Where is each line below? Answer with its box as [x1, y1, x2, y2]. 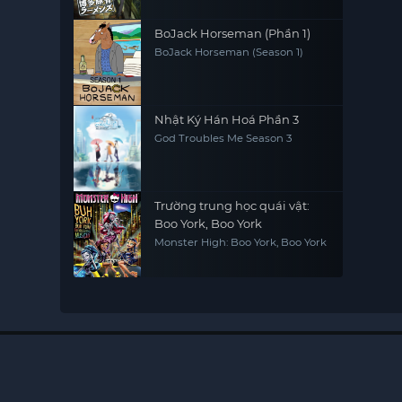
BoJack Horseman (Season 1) [154, 46, 304, 58]
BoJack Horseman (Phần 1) [154, 26, 311, 40]
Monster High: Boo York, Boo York [154, 236, 328, 249]
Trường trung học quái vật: [154, 198, 310, 213]
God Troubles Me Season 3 [154, 132, 293, 144]
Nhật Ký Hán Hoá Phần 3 [154, 112, 300, 127]
